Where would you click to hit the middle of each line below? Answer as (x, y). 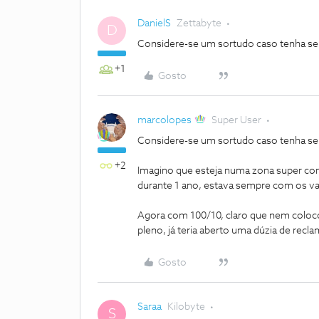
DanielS (154, 23)
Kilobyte (186, 307)
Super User (237, 120)
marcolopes (164, 120)
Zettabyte (199, 23)
